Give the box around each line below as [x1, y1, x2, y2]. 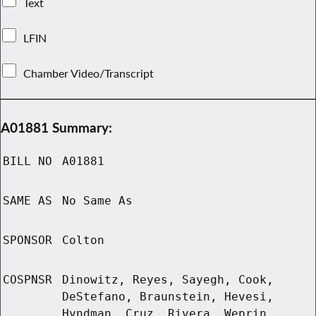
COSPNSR [3, 273, 52, 287]
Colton [62, 233, 104, 248]
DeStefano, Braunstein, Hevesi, [62, 290, 274, 304]
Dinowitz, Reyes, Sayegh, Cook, [62, 273, 274, 287]
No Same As [62, 194, 133, 208]
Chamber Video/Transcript [20, 66, 157, 80]
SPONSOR [3, 233, 52, 248]
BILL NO [3, 154, 52, 169]
